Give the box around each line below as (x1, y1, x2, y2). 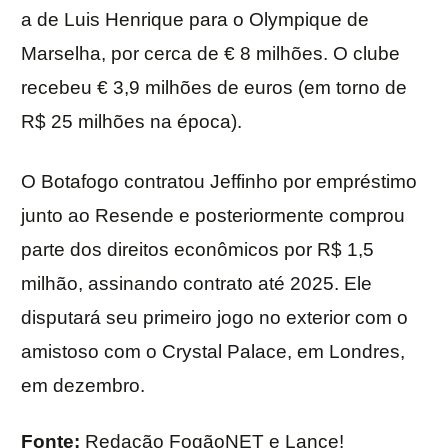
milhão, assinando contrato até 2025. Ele (21, 273, 372, 295)
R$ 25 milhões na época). (21, 111, 242, 133)
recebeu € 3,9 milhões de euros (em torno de (21, 77, 407, 99)
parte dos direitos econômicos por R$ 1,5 (21, 239, 374, 261)
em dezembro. (21, 375, 145, 397)
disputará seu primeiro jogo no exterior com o (21, 307, 408, 329)
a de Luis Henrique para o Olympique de (21, 9, 369, 31)
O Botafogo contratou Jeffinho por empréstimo (21, 171, 417, 193)
